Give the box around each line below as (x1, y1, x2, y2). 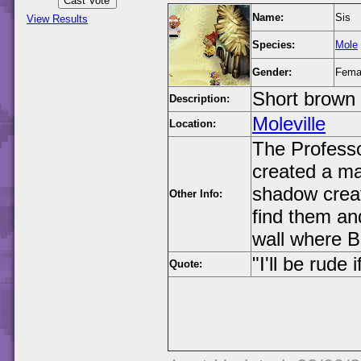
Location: (169, 118, 216, 131)
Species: (252, 39, 295, 52)
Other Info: (169, 188, 222, 201)
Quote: (169, 258, 202, 271)
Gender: (252, 66, 292, 79)
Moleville (252, 113, 326, 135)
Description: (169, 93, 230, 106)
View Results (27, 13, 88, 25)
